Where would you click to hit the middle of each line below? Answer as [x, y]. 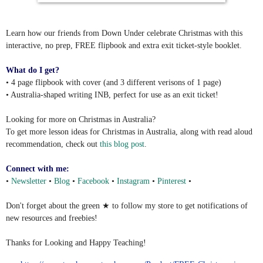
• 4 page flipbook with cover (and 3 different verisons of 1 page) [114, 83]
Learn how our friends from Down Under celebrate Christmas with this [124, 33]
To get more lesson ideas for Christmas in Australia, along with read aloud [129, 132]
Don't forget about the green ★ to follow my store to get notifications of [127, 206]
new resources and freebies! [52, 218]
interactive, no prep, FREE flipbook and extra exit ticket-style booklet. [124, 46]
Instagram [133, 181]
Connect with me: [38, 169]
